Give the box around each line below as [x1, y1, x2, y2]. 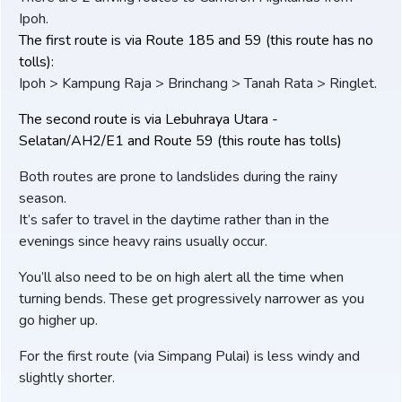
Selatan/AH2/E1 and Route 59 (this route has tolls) [19, 131, 342, 151]
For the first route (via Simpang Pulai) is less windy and [19, 346, 360, 366]
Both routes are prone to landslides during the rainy [19, 167, 337, 187]
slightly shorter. [19, 368, 115, 388]
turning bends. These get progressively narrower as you [19, 289, 364, 309]
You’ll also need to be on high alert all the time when [19, 267, 344, 287]
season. [19, 188, 70, 208]
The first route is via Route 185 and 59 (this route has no [19, 31, 373, 50]
